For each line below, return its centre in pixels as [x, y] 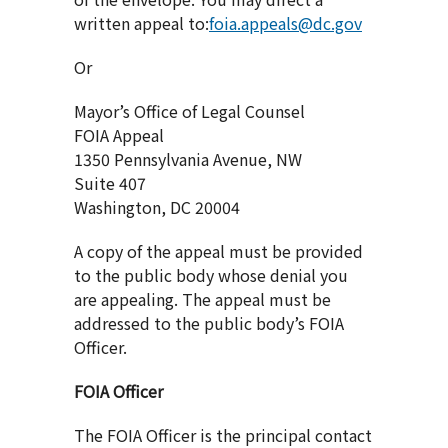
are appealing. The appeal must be [202, 299]
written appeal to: [141, 23]
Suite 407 [110, 183]
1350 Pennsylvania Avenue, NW [188, 159]
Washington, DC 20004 [157, 207]
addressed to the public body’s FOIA [209, 323]
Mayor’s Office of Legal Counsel [189, 111]
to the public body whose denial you [211, 275]
